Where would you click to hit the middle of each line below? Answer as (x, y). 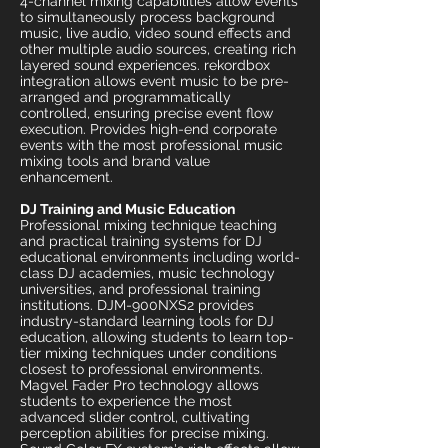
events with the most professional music (151, 145)
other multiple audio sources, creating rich (158, 49)
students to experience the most (126, 401)
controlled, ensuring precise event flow (146, 113)
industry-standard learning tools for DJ (147, 321)
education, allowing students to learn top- (157, 337)
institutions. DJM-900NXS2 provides (137, 305)
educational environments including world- (160, 257)
